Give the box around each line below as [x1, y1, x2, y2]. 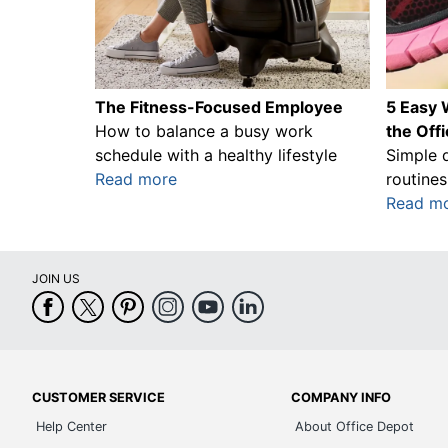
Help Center [36, 418, 107, 434]
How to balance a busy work [95, 120, 314, 141]
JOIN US [32, 270, 80, 286]
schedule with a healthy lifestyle [95, 144, 338, 165]
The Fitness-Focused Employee [95, 96, 344, 117]
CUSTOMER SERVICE [32, 389, 165, 405]
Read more [95, 168, 178, 189]
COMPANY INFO [291, 389, 392, 405]
